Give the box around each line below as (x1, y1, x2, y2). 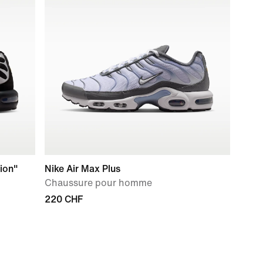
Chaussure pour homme (45, 178, 152, 188)
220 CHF (45, 194, 83, 204)
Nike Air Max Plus (45, 164, 120, 174)
